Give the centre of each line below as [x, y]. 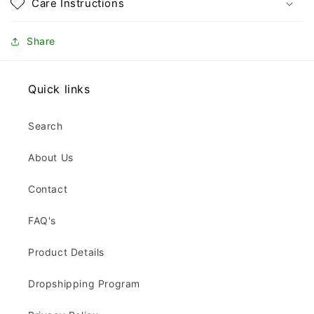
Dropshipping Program [84, 284]
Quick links [59, 89]
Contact [48, 189]
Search [46, 126]
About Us [51, 158]
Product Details [66, 252]
